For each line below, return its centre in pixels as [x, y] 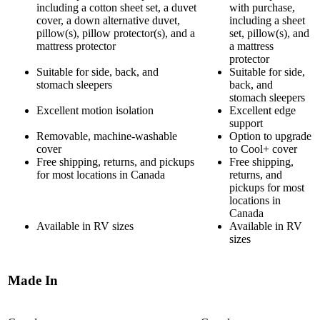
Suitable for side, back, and [97, 71]
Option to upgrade [270, 136]
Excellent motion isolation [95, 110]
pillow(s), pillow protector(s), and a [116, 33]
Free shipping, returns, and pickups [115, 161]
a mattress [251, 46]
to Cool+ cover [263, 149]
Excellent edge [262, 110]
